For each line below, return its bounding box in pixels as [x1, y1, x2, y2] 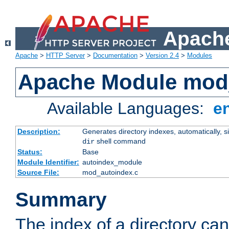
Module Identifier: [17, 158, 79, 167]
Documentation [93, 52, 138, 60]
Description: [17, 127, 60, 136]
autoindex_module [82, 158, 142, 167]
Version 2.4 [146, 52, 179, 60]
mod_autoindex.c [82, 168, 138, 177]
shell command [94, 137, 146, 146]
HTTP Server [46, 52, 85, 60]
